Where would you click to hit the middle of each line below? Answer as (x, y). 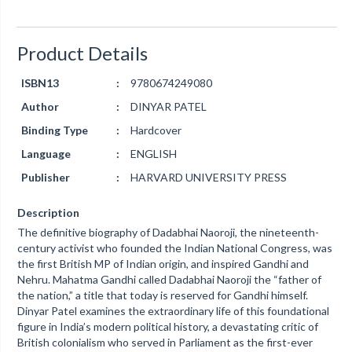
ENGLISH (153, 154)
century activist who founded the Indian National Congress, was (174, 248)
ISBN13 (40, 83)
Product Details (82, 53)
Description (48, 213)
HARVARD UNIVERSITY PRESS (208, 177)
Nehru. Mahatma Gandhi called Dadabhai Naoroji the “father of (169, 279)
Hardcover (156, 130)
